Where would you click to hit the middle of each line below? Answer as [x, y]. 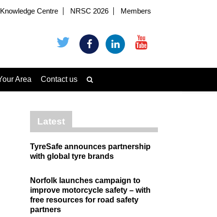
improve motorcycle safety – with [90, 190]
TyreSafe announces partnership [90, 147]
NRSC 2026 [90, 11]
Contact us [59, 79]
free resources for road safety [84, 200]
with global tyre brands [72, 156]
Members [136, 11]
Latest [51, 121]
